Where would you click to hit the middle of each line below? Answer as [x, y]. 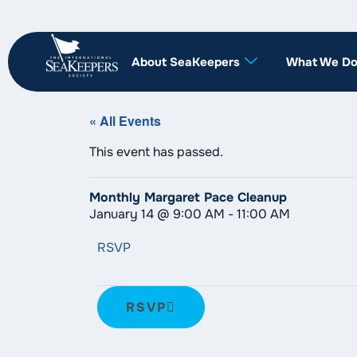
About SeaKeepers [186, 62]
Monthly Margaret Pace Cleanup [188, 198]
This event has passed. [156, 152]
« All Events [125, 121]
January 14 [122, 214]
